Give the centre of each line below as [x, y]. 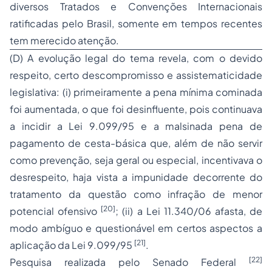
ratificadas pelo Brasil [61, 23]
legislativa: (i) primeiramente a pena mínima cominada [136, 92]
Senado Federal [194, 262]
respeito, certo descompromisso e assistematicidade [136, 75]
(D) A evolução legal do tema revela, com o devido [136, 58]
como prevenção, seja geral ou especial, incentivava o [136, 160]
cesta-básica [115, 143]
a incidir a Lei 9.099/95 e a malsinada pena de [136, 126]
